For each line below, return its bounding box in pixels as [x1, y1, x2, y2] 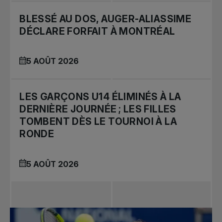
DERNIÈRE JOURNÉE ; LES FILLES [19, 103, 176, 115]
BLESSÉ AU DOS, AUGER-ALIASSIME [19, 13, 192, 25]
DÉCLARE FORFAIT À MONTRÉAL [19, 25, 175, 38]
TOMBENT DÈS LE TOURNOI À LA [19, 115, 177, 128]
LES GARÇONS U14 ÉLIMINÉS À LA [19, 91, 181, 103]
